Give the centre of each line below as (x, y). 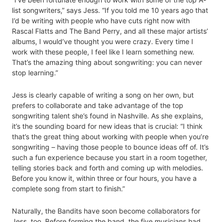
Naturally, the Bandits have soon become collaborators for (106, 211)
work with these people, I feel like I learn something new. (103, 52)
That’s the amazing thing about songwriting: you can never (107, 62)
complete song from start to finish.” (68, 189)
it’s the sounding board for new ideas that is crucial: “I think (107, 126)
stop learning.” (35, 73)
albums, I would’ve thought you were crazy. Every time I (103, 42)
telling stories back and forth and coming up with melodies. (108, 168)
